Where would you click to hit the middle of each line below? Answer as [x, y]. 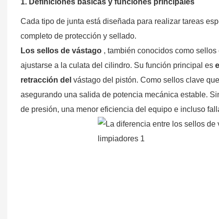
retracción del [46, 80]
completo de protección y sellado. [78, 36]
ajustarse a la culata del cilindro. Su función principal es [118, 65]
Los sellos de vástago [61, 50]
